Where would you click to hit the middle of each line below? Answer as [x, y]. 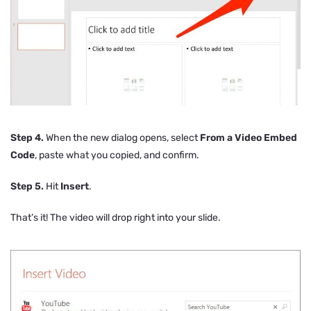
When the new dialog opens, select [122, 138]
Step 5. [27, 187]
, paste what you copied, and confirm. [117, 155]
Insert [75, 187]
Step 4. [27, 138]
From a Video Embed [249, 138]
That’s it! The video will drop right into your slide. [116, 218]
